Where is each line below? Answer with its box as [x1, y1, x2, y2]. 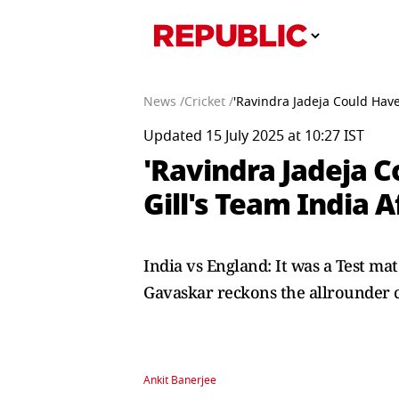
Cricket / [184, 93, 233, 111]
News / [143, 93, 184, 111]
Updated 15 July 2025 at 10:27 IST [143, 126, 364, 147]
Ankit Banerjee [143, 372, 216, 388]
